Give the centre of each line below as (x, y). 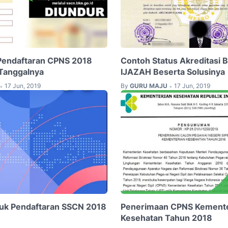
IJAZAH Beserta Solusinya (173, 72)
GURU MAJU (148, 85)
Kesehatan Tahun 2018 (166, 218)
